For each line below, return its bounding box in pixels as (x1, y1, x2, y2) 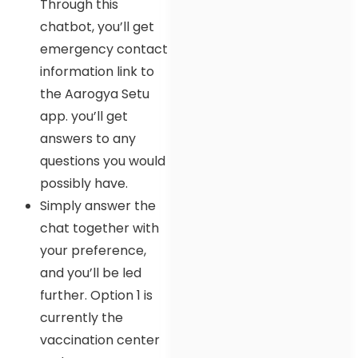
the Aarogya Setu (40, 84, 149, 103)
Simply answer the (40, 196, 156, 215)
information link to (40, 62, 154, 81)
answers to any (40, 129, 136, 148)
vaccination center (40, 330, 160, 349)
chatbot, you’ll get (40, 17, 154, 36)
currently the (40, 308, 123, 327)
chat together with (40, 218, 159, 237)
